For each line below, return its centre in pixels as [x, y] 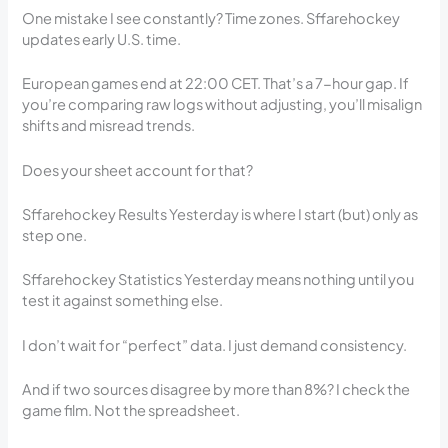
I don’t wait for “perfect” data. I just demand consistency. [215, 344]
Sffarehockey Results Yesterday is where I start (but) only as [220, 213]
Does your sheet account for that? [138, 169]
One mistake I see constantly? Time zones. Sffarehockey [211, 17]
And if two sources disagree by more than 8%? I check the [216, 389]
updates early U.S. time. [102, 38]
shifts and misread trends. [109, 125]
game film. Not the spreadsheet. [131, 410]
